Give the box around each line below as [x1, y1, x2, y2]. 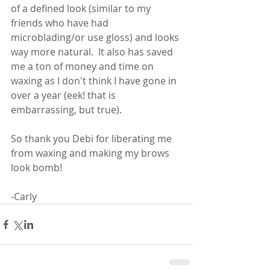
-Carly [11, 190, 37, 203]
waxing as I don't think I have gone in [11, 74, 179, 87]
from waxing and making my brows [11, 146, 172, 160]
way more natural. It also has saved [11, 45, 175, 58]
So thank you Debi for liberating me [11, 132, 174, 145]
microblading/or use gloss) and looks [11, 31, 181, 44]
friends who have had [11, 16, 111, 30]
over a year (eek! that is [11, 89, 118, 102]
